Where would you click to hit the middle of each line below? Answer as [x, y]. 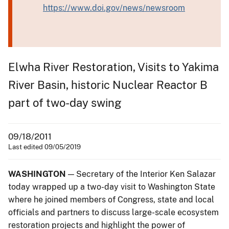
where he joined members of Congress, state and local [111, 199]
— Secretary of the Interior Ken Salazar [141, 174]
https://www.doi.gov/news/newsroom [114, 8]
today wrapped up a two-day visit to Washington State [112, 187]
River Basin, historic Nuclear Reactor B [108, 85]
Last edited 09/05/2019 [44, 147]
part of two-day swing [65, 102]
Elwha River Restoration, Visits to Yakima [113, 67]
